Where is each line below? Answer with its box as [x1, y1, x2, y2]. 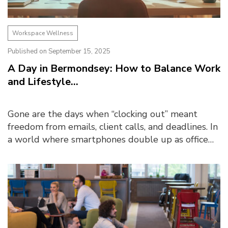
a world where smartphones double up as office [8, 133, 208, 146]
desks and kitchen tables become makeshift [8, 146, 189, 158]
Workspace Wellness [12, 29, 73, 37]
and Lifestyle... [8, 75, 78, 89]
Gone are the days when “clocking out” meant [8, 108, 197, 120]
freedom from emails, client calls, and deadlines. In [8, 121, 218, 133]
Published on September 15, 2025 [8, 47, 110, 56]
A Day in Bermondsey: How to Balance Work [8, 62, 220, 75]
